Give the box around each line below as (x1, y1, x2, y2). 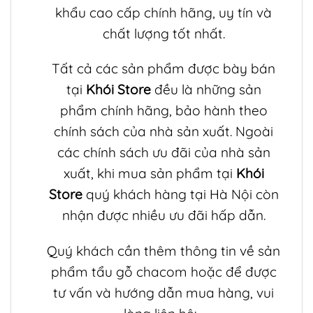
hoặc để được (187, 263, 277, 281)
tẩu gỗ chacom (91, 263, 187, 281)
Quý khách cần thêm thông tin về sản (47, 242, 281, 260)
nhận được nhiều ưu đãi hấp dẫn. (61, 207, 265, 224)
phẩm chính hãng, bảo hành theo (59, 102, 268, 119)
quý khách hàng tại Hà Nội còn (82, 186, 279, 203)
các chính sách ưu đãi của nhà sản (57, 144, 270, 161)
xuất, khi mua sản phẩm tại (63, 165, 236, 182)
